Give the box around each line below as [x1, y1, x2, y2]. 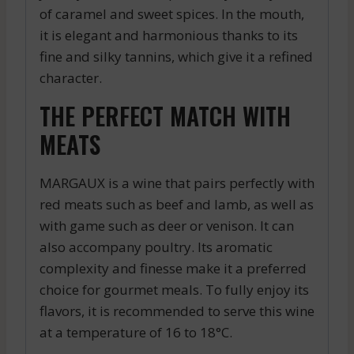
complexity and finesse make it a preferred [40, 258, 307, 277]
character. [40, 68, 102, 87]
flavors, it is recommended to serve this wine [40, 301, 314, 320]
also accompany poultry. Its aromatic [40, 237, 273, 256]
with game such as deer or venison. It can [40, 216, 294, 235]
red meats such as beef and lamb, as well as [40, 194, 314, 213]
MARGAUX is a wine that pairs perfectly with [40, 173, 314, 192]
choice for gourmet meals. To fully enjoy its [40, 280, 309, 299]
